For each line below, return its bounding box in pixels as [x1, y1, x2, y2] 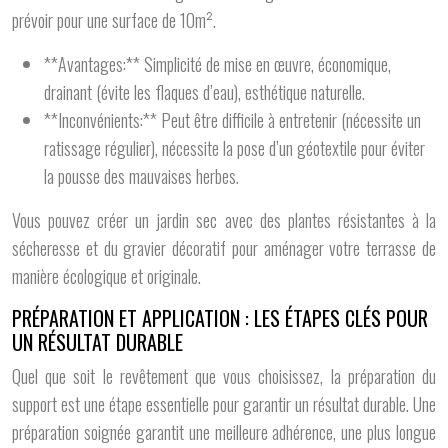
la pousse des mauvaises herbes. [44, 163, 239, 189]
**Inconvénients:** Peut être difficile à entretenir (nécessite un [44, 107, 421, 133]
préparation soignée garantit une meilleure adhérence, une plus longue [12, 419, 436, 445]
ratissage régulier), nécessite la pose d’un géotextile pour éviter [44, 135, 425, 161]
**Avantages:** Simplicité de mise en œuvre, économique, [44, 51, 391, 77]
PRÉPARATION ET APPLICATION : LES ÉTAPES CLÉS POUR [12, 303, 428, 333]
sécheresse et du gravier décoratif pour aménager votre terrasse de [12, 235, 436, 261]
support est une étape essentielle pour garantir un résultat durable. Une [12, 391, 436, 417]
